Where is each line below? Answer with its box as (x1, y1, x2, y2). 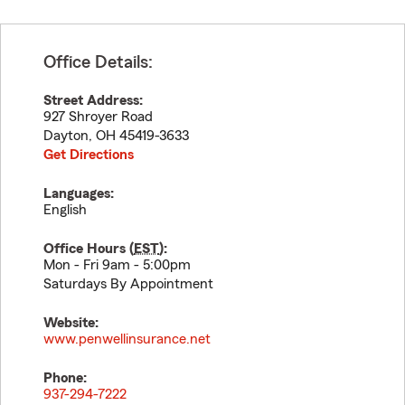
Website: (43, 316, 99, 330)
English (43, 202, 87, 217)
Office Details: (43, 53, 153, 71)
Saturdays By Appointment (43, 277, 213, 291)
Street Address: (43, 93, 143, 108)
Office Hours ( (43, 241, 134, 256)
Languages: (43, 186, 114, 201)
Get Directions (43, 147, 134, 162)
